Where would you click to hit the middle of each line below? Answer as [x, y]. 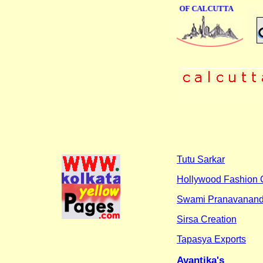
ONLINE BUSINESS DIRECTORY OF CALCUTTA [141, 9]
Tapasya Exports [211, 239]
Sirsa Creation [207, 219]
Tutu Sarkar [201, 159]
